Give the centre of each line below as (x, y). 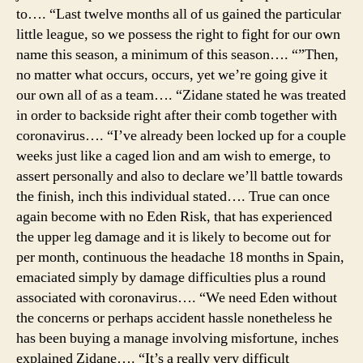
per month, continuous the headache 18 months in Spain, (180, 257)
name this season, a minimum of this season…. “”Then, (177, 54)
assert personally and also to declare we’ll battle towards (179, 176)
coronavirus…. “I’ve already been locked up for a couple (181, 135)
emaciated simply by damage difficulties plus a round (171, 277)
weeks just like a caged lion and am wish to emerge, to (173, 156)
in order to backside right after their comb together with (177, 115)
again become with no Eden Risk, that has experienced (174, 216)
